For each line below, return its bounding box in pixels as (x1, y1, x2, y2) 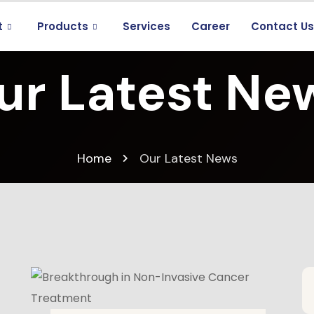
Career (191, 19, 231, 34)
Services (123, 19, 171, 34)
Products (37, 19, 89, 34)
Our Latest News (139, 150, 238, 167)
